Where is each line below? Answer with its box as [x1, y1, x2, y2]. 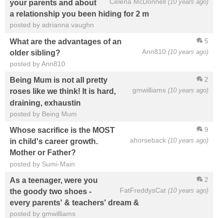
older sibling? [10, 48, 60, 57]
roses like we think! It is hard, [10, 87, 116, 96]
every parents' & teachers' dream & [10, 198, 139, 207]
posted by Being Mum [10, 110, 77, 118]
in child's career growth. [10, 137, 98, 146]
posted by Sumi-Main [10, 160, 75, 168]
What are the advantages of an [10, 36, 122, 46]
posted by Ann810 [10, 60, 65, 68]
